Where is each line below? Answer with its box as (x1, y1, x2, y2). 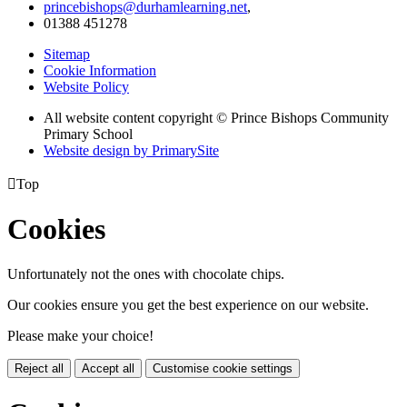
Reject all (15, 361, 64, 375)
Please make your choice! (7, 327, 154, 343)
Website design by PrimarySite (44, 142, 219, 158)
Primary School (44, 125, 133, 142)
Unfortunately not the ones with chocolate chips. (7, 265, 284, 282)
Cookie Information (44, 62, 156, 78)
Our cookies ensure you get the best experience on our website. (7, 296, 369, 313)
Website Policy (44, 78, 129, 94)
